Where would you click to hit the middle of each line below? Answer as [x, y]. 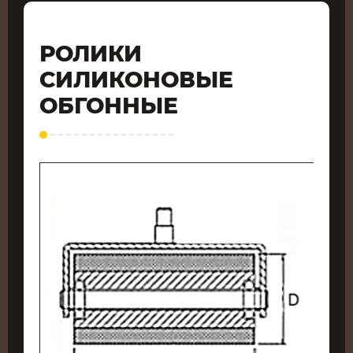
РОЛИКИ [91, 54]
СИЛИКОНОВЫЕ [136, 80]
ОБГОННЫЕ [109, 106]
